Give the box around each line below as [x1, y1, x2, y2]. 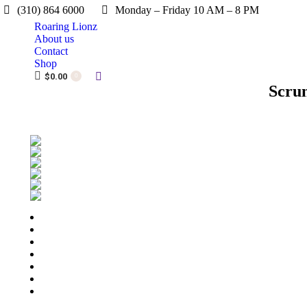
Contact [34, 45, 68, 57]
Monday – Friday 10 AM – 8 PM [115, 4, 259, 16]
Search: [95, 71, 127, 83]
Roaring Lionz [34, 21, 97, 32]
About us [34, 33, 74, 45]
